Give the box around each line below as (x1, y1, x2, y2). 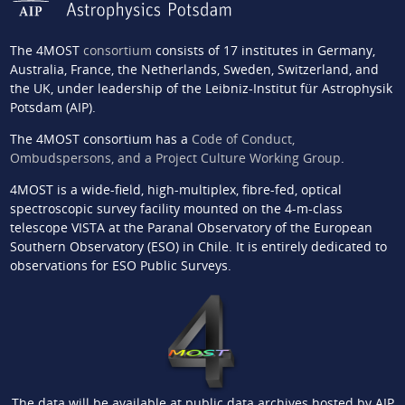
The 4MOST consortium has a (9, 130, 192, 148)
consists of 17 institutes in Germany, (151, 42, 375, 60)
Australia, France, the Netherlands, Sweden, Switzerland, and (9, 61, 379, 79)
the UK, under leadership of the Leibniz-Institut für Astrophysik (9, 80, 392, 98)
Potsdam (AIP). (9, 99, 96, 117)
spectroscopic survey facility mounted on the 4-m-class (9, 200, 343, 218)
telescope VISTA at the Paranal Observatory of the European (9, 219, 372, 237)
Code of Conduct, (191, 130, 295, 148)
